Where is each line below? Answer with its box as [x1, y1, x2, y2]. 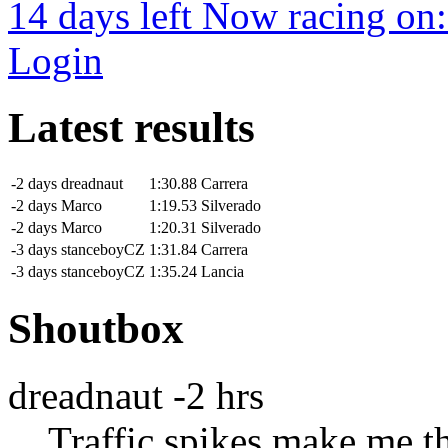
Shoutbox [8, 304, 184, 352]
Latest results [8, 103, 255, 151]
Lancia [201, 262, 244, 280]
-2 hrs [173, 373, 264, 417]
